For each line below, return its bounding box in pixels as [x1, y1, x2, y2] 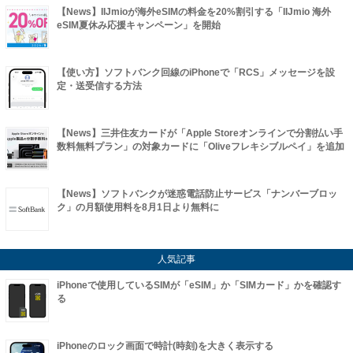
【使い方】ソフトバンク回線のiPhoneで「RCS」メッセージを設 [57, 67, 335, 79]
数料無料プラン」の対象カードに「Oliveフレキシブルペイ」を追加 [57, 141, 344, 153]
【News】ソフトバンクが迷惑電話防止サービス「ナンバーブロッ [57, 188, 337, 200]
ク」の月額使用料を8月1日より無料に [57, 202, 219, 214]
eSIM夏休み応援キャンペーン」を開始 [57, 20, 221, 32]
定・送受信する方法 [57, 80, 142, 92]
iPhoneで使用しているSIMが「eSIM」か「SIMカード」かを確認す [57, 280, 341, 292]
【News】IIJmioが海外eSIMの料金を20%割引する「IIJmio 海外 [57, 6, 331, 18]
